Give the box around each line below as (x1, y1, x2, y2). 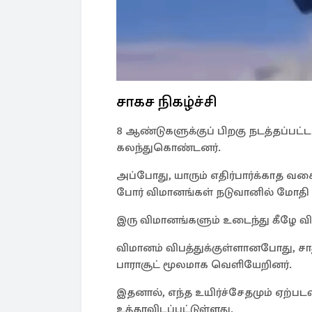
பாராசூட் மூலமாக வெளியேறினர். (116, 258, 292, 272)
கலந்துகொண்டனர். (116, 141, 221, 155)
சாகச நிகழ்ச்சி (116, 92, 217, 111)
